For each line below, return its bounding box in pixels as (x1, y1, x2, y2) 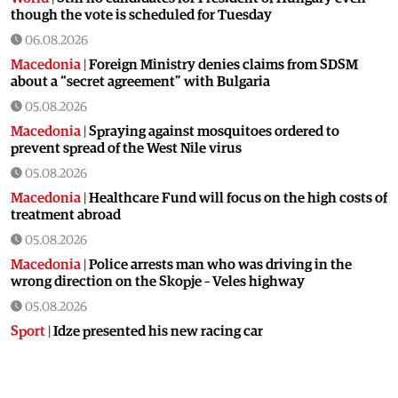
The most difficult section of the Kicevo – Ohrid (89, 373, 385, 388)
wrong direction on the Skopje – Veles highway (11, 274, 305, 289)
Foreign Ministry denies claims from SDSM (89, 57, 358, 72)
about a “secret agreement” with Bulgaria (11, 74, 270, 89)
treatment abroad (11, 207, 121, 222)
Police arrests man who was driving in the (89, 257, 352, 272)
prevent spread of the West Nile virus (11, 140, 242, 155)
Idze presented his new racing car (53, 323, 263, 338)
